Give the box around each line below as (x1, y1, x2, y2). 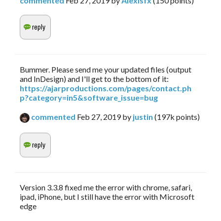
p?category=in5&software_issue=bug (20, 93, 158, 103)
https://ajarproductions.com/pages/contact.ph (20, 83, 191, 93)
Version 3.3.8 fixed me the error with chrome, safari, (20, 183, 192, 192)
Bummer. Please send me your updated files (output (20, 65, 191, 74)
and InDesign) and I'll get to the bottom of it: (20, 74, 169, 84)
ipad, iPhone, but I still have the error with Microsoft (20, 192, 194, 202)
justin (133, 112, 153, 122)
